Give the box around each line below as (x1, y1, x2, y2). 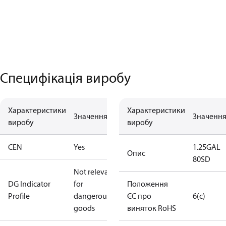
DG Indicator (8, 179, 50, 189)
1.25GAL (193, 142, 220, 152)
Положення (127, 179, 168, 189)
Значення (74, 111, 107, 121)
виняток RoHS (127, 203, 176, 213)
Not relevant (74, 166, 116, 177)
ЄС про (127, 191, 151, 201)
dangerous (74, 191, 110, 201)
